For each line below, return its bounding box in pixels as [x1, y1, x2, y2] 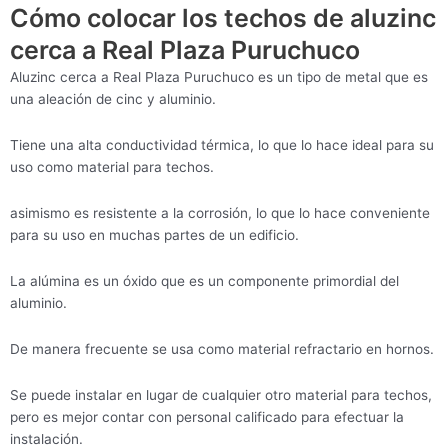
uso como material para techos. [10, 159, 214, 176]
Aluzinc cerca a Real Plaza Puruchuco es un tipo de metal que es [10, 69, 428, 86]
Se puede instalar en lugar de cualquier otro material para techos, [10, 386, 432, 403]
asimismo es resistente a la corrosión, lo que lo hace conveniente [10, 205, 430, 222]
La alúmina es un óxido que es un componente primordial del [10, 272, 399, 289]
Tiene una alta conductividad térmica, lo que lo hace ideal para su [10, 137, 434, 154]
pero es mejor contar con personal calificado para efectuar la [10, 408, 404, 425]
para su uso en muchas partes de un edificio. [10, 227, 299, 244]
